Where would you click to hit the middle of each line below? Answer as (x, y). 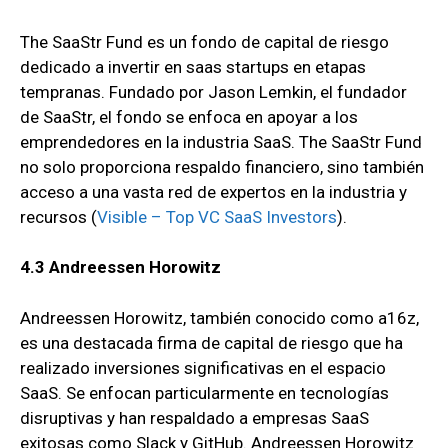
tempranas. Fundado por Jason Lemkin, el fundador (213, 91)
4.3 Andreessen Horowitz (120, 267)
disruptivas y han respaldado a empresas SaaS (194, 417)
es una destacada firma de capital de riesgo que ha (211, 342)
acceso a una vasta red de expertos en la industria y (213, 191)
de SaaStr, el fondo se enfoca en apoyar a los (189, 116)
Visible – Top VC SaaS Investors (217, 216)
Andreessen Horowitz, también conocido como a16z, (219, 317)
